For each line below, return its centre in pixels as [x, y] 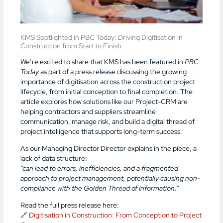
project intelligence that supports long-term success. [102, 132]
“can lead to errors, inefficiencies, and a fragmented [100, 168]
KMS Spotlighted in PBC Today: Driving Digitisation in [102, 37]
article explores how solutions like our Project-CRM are [104, 102]
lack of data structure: [54, 158]
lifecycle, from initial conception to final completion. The [107, 92]
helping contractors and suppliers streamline [88, 112]
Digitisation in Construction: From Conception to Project [115, 215]
